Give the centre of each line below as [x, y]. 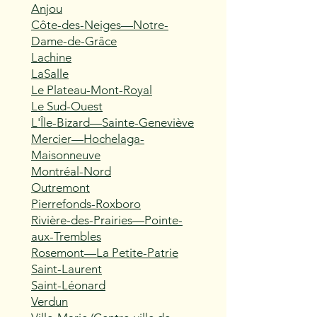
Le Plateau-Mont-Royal [92, 90]
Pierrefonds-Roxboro [86, 204]
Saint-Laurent [67, 269]
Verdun [50, 301]
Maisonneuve [66, 155]
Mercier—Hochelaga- [88, 139]
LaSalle [50, 74]
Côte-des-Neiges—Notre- [100, 25]
